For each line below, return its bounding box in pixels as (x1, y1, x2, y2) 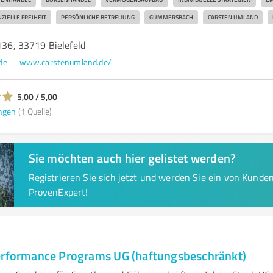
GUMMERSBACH (149, 13, 193, 21)
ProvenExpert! (28, 185, 88, 199)
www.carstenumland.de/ (19, 56, 112, 68)
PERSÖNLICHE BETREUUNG (60, 13, 135, 21)
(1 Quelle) (18, 105, 52, 117)
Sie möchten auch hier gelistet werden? (28, 149, 236, 166)
